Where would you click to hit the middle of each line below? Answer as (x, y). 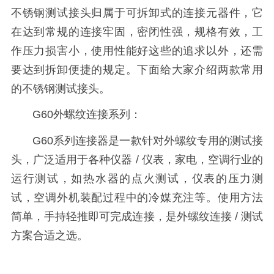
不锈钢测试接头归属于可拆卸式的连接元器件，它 (137, 13)
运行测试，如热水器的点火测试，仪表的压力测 (137, 179)
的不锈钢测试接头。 (60, 88)
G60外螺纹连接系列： (87, 115)
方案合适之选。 (49, 236)
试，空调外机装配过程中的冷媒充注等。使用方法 (137, 198)
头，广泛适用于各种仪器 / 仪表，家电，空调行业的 (137, 160)
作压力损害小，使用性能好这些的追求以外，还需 (137, 50)
